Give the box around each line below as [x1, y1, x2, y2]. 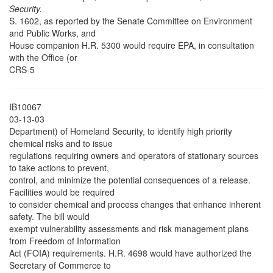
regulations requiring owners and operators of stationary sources [9, 149, 258, 162]
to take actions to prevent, [9, 161, 109, 174]
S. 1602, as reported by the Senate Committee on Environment [9, 15, 252, 27]
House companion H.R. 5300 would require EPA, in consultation [9, 39, 254, 52]
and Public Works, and [9, 27, 96, 40]
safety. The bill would [9, 210, 90, 223]
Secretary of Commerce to [9, 259, 111, 272]
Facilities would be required [9, 186, 115, 199]
